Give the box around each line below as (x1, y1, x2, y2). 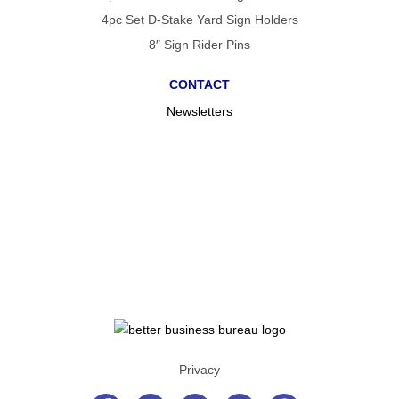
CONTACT (169, 77, 230, 92)
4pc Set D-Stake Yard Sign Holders (101, 12, 298, 27)
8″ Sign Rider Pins (149, 37, 250, 52)
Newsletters (167, 103, 232, 118)
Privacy (179, 362, 220, 377)
